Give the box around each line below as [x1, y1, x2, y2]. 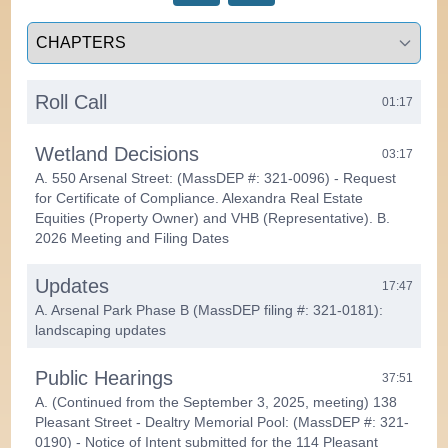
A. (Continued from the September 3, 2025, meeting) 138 [35, 393, 398, 410]
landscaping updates [35, 321, 167, 338]
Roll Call [35, 90, 108, 113]
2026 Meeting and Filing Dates [35, 229, 230, 246]
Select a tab [26, 23, 111, 41]
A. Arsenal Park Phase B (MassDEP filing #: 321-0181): [35, 301, 384, 318]
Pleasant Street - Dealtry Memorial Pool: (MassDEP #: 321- [35, 413, 410, 430]
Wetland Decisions [35, 142, 200, 165]
